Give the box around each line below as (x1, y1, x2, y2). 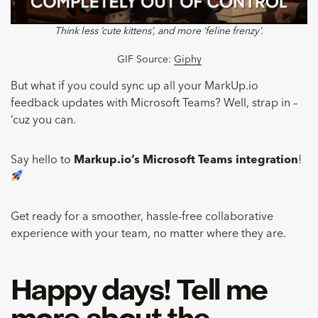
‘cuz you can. (11, 114, 76, 126)
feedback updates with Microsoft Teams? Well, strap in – (11, 97, 297, 109)
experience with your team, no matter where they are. (11, 228, 286, 240)
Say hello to (11, 154, 74, 166)
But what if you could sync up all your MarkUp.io (11, 80, 258, 92)
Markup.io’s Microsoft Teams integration (74, 154, 298, 166)
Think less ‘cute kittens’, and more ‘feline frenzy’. (55, 26, 263, 36)
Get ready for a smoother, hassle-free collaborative (11, 211, 273, 223)
